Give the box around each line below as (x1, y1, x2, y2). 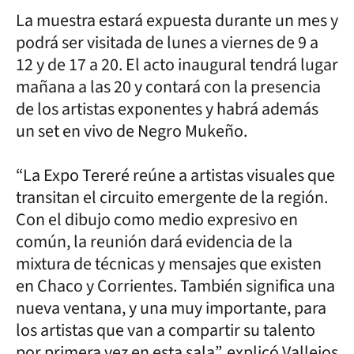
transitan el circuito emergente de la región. (16, 184, 328, 210)
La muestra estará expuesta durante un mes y (16, 7, 338, 33)
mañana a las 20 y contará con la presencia (16, 73, 321, 100)
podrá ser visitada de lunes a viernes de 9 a (16, 29, 318, 55)
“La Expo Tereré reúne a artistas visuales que (16, 162, 335, 188)
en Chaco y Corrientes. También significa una (16, 273, 335, 299)
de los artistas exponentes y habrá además (16, 96, 318, 122)
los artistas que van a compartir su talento (16, 317, 315, 343)
